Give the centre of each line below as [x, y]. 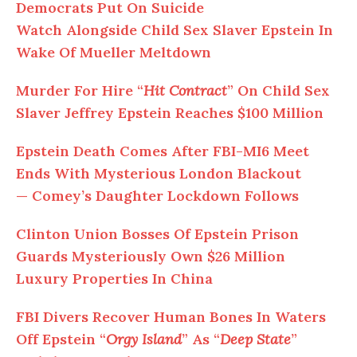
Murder [45, 91]
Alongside [102, 30]
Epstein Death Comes [94, 151]
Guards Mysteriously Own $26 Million [151, 257]
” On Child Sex [279, 91]
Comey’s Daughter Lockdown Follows [163, 196]
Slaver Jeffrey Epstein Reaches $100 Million [170, 113]
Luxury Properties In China [114, 279]
